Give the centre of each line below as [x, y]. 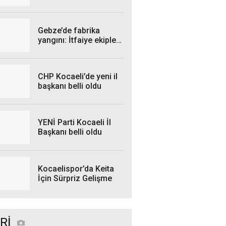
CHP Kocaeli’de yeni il [78, 77]
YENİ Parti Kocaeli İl [74, 123]
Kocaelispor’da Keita [76, 168]
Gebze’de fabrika [69, 31]
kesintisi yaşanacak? [76, 23]
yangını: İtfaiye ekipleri [79, 40]
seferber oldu [63, 50]
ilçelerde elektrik [68, 14]
